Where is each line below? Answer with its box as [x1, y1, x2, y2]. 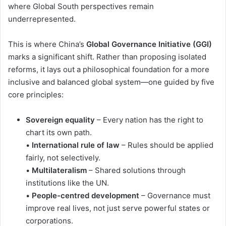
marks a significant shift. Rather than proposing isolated [8, 52, 206, 62]
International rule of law [32, 140, 120, 150]
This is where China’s [8, 39, 86, 49]
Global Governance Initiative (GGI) [86, 39, 212, 49]
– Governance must [139, 191, 210, 201]
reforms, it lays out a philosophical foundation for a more [8, 65, 209, 75]
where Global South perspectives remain [8, 2, 154, 12]
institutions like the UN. [26, 178, 109, 188]
